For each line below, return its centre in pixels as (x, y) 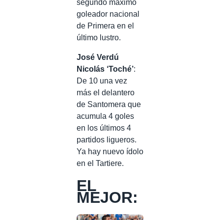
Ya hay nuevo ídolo (110, 151)
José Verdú (98, 57)
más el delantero (106, 92)
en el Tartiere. (100, 163)
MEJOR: (107, 198)
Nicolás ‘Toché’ (105, 69)
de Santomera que (109, 104)
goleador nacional (108, 14)
